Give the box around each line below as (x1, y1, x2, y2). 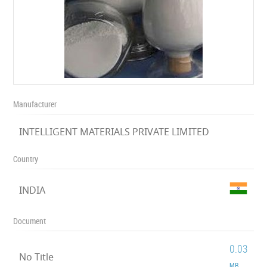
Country (13, 153, 39, 164)
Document (13, 215, 46, 226)
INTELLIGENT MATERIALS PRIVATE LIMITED (19, 125, 210, 138)
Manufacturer (13, 98, 57, 110)
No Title (19, 250, 54, 263)
